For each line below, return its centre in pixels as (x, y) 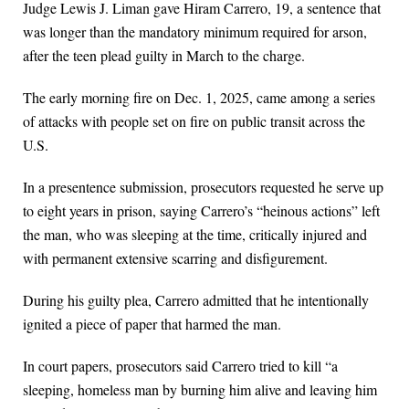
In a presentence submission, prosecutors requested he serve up (203, 187)
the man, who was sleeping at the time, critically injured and (195, 235)
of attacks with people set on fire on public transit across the (194, 121)
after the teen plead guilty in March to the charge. (164, 56)
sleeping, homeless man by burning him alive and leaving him (200, 390)
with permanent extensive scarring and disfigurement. (175, 258)
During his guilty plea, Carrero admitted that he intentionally (196, 300)
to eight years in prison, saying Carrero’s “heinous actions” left (201, 211)
